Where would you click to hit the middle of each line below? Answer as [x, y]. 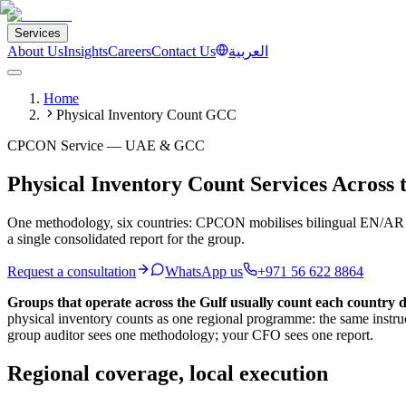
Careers [130, 51]
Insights [86, 51]
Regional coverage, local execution [168, 373]
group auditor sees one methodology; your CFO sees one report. [190, 334]
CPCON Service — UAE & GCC [106, 145]
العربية [248, 51]
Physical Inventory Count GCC [146, 115]
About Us [35, 51]
